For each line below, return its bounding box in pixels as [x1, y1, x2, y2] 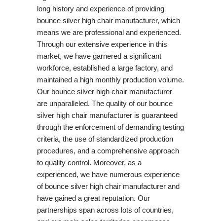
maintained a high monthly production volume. [37, 75, 184, 84]
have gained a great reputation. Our [37, 193, 150, 202]
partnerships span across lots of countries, [37, 205, 174, 214]
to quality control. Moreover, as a [37, 158, 142, 167]
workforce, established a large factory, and [37, 63, 173, 72]
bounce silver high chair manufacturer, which [37, 16, 180, 25]
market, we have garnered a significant [37, 51, 161, 60]
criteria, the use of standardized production [37, 134, 173, 143]
